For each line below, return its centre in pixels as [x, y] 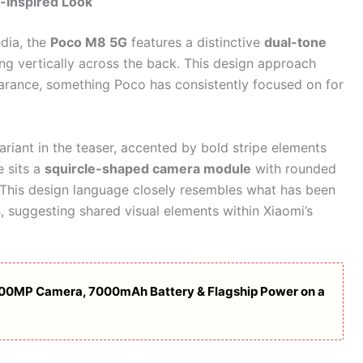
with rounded [294, 168]
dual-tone [295, 43]
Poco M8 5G [89, 43]
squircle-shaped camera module [148, 168]
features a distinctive [196, 43]
